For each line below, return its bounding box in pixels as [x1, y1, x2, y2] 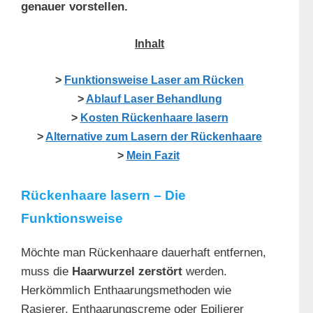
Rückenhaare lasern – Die [21, 187, 186, 203]
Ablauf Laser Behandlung [85, 93, 222, 105]
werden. [182, 264, 227, 278]
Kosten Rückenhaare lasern [80, 112, 228, 124]
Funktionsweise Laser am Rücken [64, 74, 244, 87]
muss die [21, 264, 72, 278]
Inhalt [135, 37, 164, 50]
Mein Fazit [126, 150, 180, 162]
